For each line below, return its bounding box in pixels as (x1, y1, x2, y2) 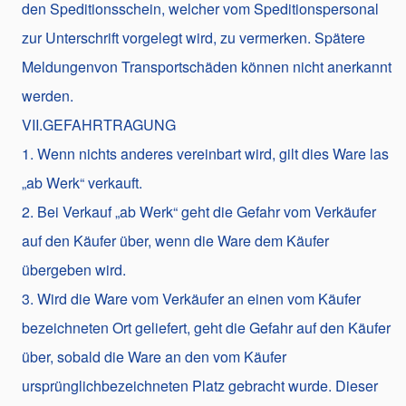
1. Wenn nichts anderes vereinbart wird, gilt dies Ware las (22, 142, 389, 164)
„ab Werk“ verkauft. (22, 171, 142, 193)
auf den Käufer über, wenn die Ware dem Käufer (22, 229, 329, 251)
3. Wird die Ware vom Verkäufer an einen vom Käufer (22, 287, 361, 309)
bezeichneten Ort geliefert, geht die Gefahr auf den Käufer (22, 316, 391, 338)
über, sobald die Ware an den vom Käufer (22, 345, 286, 367)
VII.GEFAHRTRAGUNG (22, 113, 176, 135)
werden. (22, 84, 73, 106)
